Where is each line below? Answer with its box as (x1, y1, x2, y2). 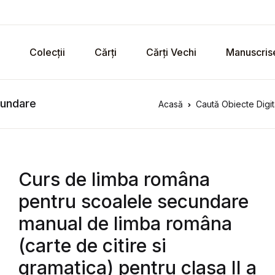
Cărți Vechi (146, 46, 196, 58)
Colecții (29, 46, 65, 58)
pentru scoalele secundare (18, 190, 249, 212)
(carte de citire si (18, 234, 167, 257)
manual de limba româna (18, 212, 233, 234)
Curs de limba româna (18, 168, 211, 190)
